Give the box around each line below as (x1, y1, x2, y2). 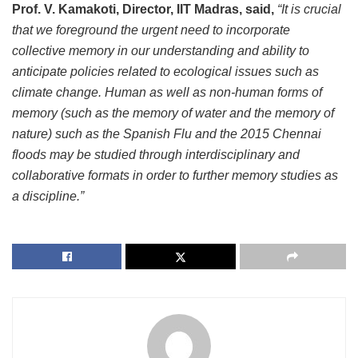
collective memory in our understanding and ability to (12, 43, 309, 58)
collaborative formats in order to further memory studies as (12, 168, 338, 182)
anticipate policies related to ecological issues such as (12, 64, 319, 78)
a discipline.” (12, 189, 84, 203)
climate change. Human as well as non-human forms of (12, 85, 322, 99)
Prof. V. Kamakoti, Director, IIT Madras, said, (12, 2, 274, 16)
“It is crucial (277, 2, 341, 16)
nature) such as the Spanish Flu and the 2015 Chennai (12, 126, 321, 141)
